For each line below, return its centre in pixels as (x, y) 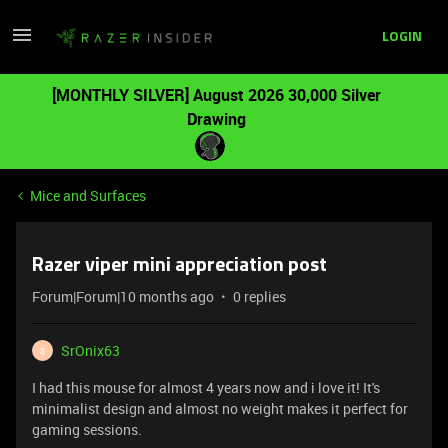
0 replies (259, 296)
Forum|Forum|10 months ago (123, 296)
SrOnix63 (90, 350)
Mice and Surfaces (88, 195)
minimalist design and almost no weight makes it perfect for (220, 408)
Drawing (216, 119)
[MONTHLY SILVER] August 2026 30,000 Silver (216, 95)
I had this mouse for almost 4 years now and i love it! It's (206, 387)
